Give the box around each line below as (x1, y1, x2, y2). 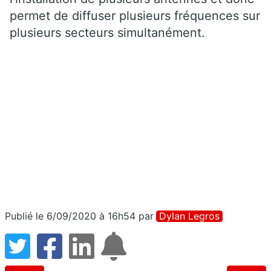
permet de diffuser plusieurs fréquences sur (10, 8, 260, 23)
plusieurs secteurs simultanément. (10, 25, 205, 40)
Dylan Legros (159, 209, 220, 222)
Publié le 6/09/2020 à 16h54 (5, 209, 135, 222)
